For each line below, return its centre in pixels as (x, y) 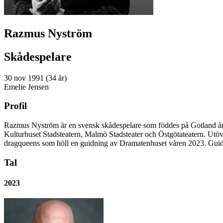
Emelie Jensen (26, 87)
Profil (15, 106)
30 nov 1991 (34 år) (35, 78)
